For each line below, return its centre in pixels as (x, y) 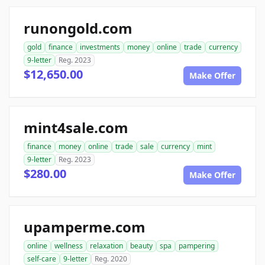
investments (100, 47)
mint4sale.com (76, 127)
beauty (141, 245)
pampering (197, 245)
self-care (42, 258)
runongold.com (78, 28)
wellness (69, 245)
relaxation (106, 245)
